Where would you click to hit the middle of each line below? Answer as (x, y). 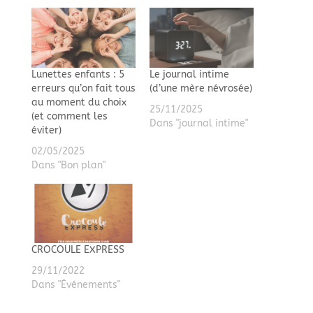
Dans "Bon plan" (68, 165)
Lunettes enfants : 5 (78, 74)
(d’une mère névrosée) (201, 88)
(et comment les (69, 116)
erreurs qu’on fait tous (83, 88)
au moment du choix (79, 102)
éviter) (46, 130)
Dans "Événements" (75, 284)
